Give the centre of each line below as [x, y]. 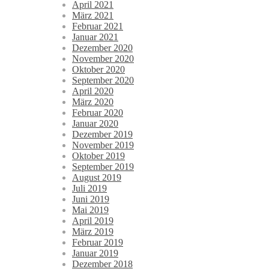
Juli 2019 [89, 189]
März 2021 [93, 16]
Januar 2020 [95, 124]
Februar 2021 [98, 26]
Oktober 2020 [98, 70]
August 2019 [97, 178]
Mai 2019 [90, 210]
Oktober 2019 [98, 156]
